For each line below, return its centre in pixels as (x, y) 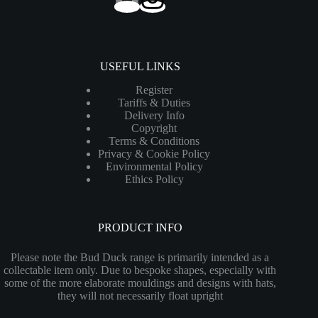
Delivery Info (154, 115)
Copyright (154, 128)
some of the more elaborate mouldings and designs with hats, (140, 283)
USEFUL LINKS (140, 67)
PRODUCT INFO (140, 227)
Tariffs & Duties (154, 103)
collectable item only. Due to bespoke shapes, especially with (140, 270)
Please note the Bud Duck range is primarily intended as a (140, 257)
